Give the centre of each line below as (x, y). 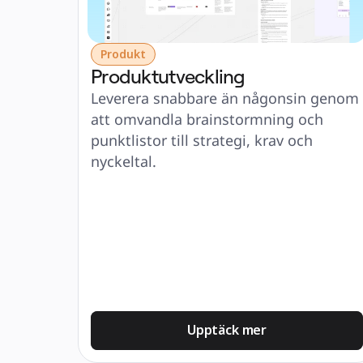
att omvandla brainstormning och (207, 119)
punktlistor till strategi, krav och (202, 140)
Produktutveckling (168, 76)
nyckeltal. (124, 161)
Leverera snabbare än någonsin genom (225, 98)
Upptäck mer (227, 330)
